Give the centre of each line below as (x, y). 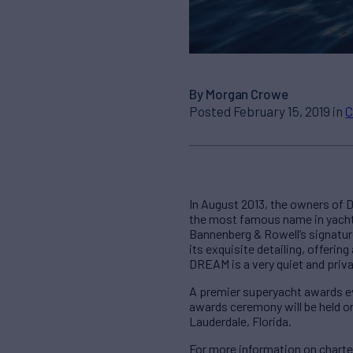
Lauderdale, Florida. (240, 321)
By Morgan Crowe (239, 93)
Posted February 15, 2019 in (268, 111)
